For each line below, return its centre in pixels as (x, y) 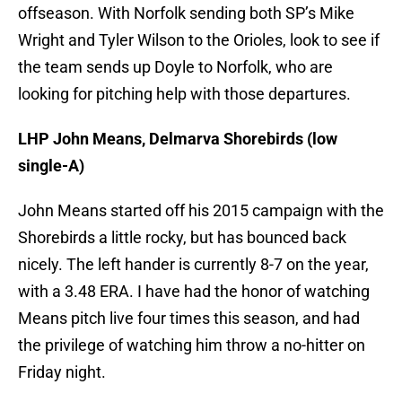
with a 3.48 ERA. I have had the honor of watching (194, 292)
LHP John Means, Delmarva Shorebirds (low (178, 139)
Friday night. (62, 372)
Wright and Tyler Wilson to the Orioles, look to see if (199, 40)
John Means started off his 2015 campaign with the (201, 211)
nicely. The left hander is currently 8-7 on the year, (193, 265)
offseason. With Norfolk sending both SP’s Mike (186, 13)
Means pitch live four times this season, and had (189, 319)
